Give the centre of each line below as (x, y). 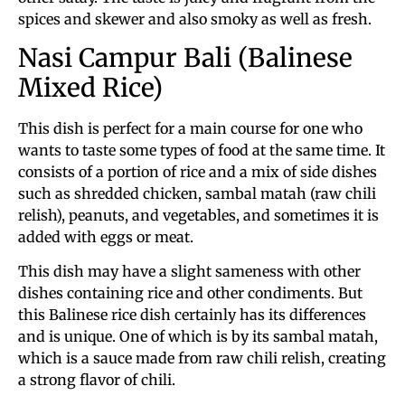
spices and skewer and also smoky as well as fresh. (195, 19)
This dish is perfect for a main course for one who (190, 128)
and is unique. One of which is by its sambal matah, (198, 337)
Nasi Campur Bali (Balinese (185, 57)
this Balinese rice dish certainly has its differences (192, 315)
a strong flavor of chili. (97, 380)
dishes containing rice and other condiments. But (190, 293)
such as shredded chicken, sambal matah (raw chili (197, 193)
